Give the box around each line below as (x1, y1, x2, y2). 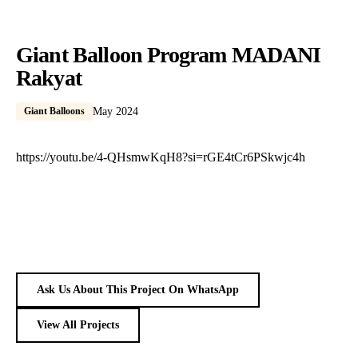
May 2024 (93, 105, 138, 117)
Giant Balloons (24, 105, 85, 117)
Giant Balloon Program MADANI (16, 42, 321, 67)
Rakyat (16, 66, 82, 90)
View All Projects (37, 319, 119, 331)
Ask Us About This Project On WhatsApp (37, 284, 239, 296)
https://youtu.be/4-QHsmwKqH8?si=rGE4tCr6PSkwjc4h (16, 150, 305, 164)
